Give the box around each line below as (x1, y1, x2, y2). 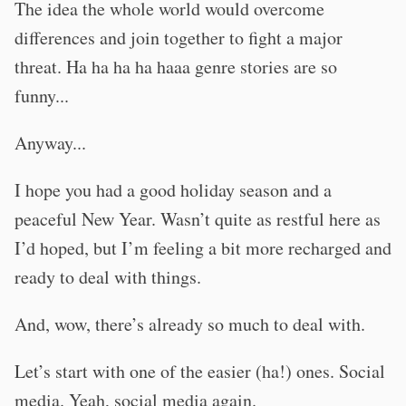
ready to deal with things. (14, 265, 201, 289)
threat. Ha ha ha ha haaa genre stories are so (14, 54, 337, 79)
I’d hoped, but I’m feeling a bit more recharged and (14, 236, 391, 260)
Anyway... (14, 130, 86, 155)
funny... (14, 83, 69, 108)
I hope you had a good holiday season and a (14, 178, 332, 202)
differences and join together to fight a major (14, 25, 343, 50)
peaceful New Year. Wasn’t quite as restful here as (14, 207, 381, 231)
